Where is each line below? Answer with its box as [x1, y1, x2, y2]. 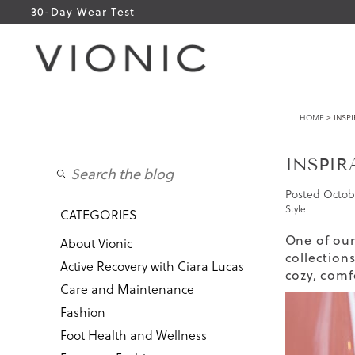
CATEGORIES [59, 205, 137, 223]
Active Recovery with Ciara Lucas [59, 257, 244, 275]
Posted [284, 186, 323, 202]
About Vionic [59, 234, 132, 252]
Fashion [59, 303, 105, 321]
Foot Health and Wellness [59, 326, 207, 344]
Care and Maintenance [59, 280, 194, 298]
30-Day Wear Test [31, 4, 136, 20]
